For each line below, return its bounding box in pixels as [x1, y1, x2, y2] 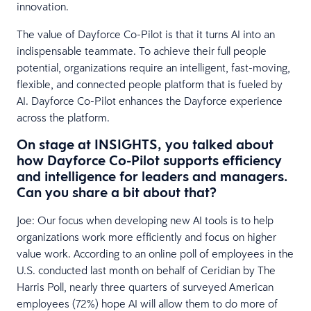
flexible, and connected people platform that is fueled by [17, 76, 283, 91]
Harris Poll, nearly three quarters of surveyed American [17, 279, 274, 294]
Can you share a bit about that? [17, 183, 217, 201]
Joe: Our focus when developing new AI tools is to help [17, 212, 274, 227]
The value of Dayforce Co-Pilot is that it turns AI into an [17, 26, 275, 41]
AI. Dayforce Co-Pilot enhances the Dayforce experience [17, 93, 283, 108]
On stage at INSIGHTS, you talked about [17, 135, 274, 153]
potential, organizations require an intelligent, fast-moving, [17, 60, 290, 74]
